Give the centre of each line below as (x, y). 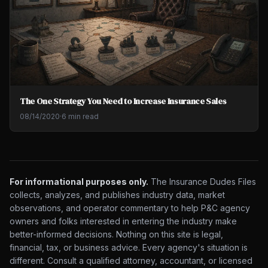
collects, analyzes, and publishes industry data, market (117, 194)
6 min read (80, 116)
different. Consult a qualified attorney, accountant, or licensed (131, 260)
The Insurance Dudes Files (202, 181)
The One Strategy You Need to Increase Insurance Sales (123, 101)
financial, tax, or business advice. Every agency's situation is (129, 247)
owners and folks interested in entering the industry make (123, 221)
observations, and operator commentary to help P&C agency (130, 208)
